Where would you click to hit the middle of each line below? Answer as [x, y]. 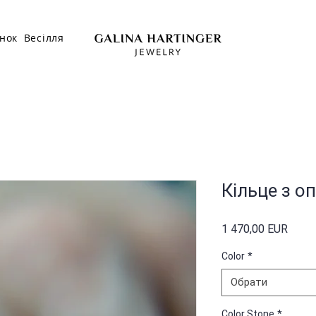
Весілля [44, 38]
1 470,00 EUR [255, 229]
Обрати [249, 282]
